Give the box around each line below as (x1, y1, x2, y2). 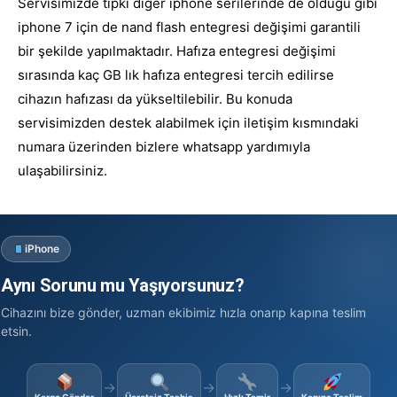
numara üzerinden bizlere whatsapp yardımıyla (18, 138, 310, 156)
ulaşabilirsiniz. (18, 162, 107, 180)
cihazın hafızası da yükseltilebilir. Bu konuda (18, 90, 292, 108)
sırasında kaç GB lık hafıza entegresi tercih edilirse (18, 66, 334, 84)
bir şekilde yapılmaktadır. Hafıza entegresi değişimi (18, 43, 336, 60)
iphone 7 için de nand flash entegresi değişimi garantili (18, 19, 361, 36)
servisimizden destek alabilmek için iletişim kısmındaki (18, 114, 359, 132)
